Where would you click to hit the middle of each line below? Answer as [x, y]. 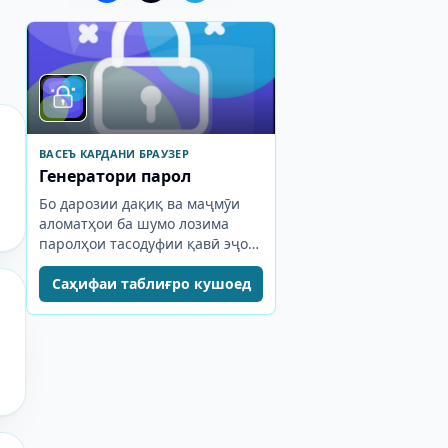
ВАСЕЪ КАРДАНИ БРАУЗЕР [114, 153]
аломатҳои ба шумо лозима [134, 223]
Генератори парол [115, 176]
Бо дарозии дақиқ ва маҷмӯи [139, 203]
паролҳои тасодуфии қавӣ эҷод [147, 243]
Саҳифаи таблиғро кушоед [151, 283]
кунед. [60, 263]
